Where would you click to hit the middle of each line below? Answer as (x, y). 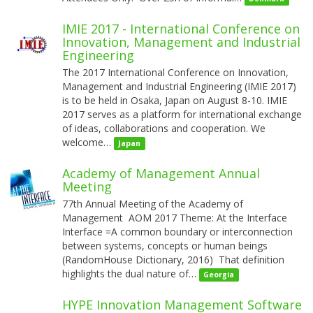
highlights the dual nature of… (131, 273)
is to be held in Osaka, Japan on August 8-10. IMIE (175, 100)
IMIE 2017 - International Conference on (181, 28)
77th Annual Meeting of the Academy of (153, 203)
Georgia (219, 274)
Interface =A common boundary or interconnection (177, 231)
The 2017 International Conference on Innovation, (175, 72)
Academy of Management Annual (161, 173)
